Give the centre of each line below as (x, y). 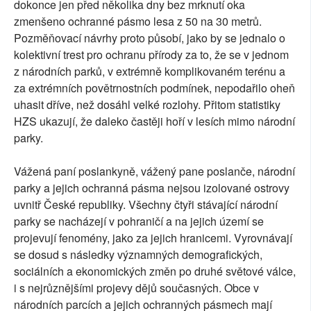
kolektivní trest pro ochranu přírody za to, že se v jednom (151, 54)
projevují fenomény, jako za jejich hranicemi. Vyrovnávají (153, 237)
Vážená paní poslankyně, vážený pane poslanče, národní (154, 171)
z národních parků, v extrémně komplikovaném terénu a (150, 71)
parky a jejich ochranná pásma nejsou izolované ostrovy (152, 187)
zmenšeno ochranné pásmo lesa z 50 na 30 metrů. (138, 21)
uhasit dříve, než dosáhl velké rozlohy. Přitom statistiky (147, 104)
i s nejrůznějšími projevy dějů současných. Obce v (136, 287)
